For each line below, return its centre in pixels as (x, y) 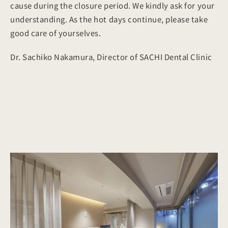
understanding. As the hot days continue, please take (109, 19)
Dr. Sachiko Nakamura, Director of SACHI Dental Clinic (111, 57)
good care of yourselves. (55, 33)
